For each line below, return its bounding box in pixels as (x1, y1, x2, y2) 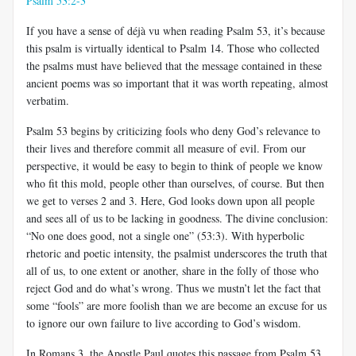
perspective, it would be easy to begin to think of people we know (26, 157, 323, 173)
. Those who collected (221, 40, 319, 56)
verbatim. (26, 92, 69, 108)
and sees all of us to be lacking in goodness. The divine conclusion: (26, 210, 328, 226)
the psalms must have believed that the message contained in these (26, 57, 322, 73)
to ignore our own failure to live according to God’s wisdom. (26, 315, 301, 331)
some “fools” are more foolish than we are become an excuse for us (26, 297, 327, 313)
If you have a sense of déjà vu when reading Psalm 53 (26, 22, 268, 38)
